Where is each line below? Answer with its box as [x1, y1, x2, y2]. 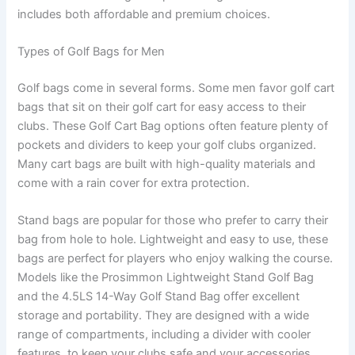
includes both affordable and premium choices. [17, 6, 271, 21]
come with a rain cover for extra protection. [17, 175, 250, 190]
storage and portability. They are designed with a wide [17, 308, 310, 323]
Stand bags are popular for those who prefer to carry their [17, 213, 329, 228]
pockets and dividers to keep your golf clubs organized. [17, 137, 317, 152]
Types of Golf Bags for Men [17, 44, 166, 59]
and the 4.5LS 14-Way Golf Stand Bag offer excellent [17, 289, 300, 304]
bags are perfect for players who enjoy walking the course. [17, 251, 334, 266]
